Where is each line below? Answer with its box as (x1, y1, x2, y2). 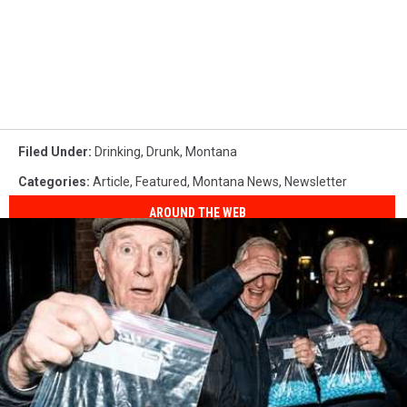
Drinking (94, 144, 141, 159)
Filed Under (18, 144, 88, 159)
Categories (18, 174, 86, 189)
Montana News (193, 174, 279, 189)
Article (93, 174, 130, 189)
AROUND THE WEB (149, 205, 247, 220)
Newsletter (284, 174, 347, 189)
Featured (135, 174, 187, 189)
